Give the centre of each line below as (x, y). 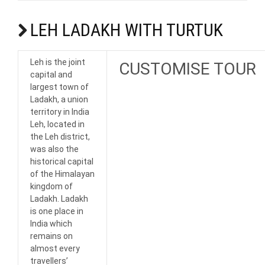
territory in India (60, 112)
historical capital (62, 162)
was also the (54, 149)
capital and (51, 75)
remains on (51, 236)
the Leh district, (60, 137)
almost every (55, 249)
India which (51, 224)
